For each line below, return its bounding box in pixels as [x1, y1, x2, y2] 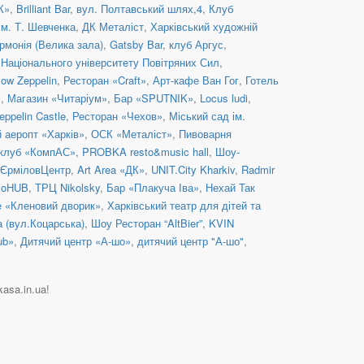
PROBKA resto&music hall [82, 143, 209, 159]
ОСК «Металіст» [91, 125, 172, 141]
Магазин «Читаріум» [7, 89, 107, 106]
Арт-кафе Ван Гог [153, 71, 239, 88]
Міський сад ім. [169, 107, 245, 123]
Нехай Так [206, 179, 255, 195]
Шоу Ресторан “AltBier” [91, 214, 202, 231]
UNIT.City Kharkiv [151, 161, 235, 177]
